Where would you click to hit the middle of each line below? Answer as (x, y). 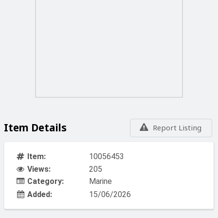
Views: (39, 169)
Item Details (35, 127)
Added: (39, 195)
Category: (45, 182)
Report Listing (177, 128)
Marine (100, 182)
